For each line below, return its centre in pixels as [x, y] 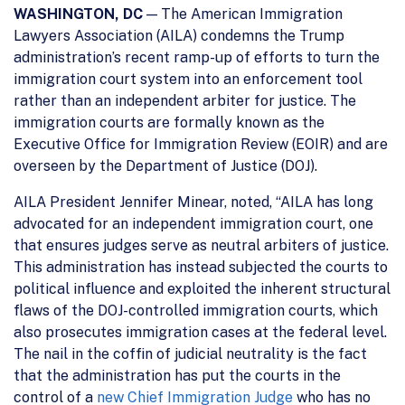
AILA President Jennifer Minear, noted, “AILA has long [193, 202]
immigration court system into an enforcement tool [188, 79]
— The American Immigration [243, 14]
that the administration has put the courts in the [177, 375]
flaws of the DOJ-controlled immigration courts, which [196, 310]
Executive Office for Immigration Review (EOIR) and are [201, 144]
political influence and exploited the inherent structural [202, 288]
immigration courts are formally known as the [169, 122]
